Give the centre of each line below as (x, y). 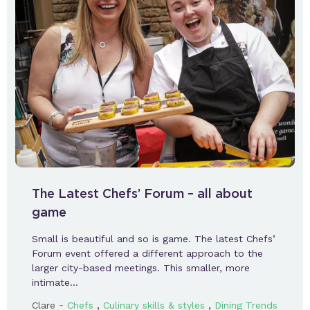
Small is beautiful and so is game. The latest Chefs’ (154, 239)
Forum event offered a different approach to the (147, 254)
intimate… (55, 283)
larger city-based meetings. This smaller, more (141, 268)
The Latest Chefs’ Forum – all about (142, 194)
